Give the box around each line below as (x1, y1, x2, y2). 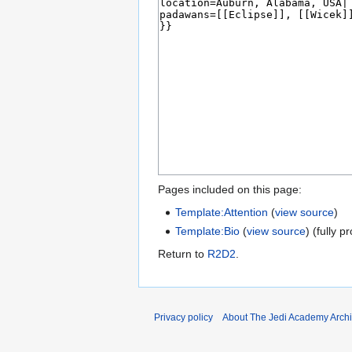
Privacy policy (154, 311, 213, 323)
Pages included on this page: (158, 183, 302, 196)
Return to (158, 247, 207, 260)
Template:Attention (175, 206, 269, 219)
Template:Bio (175, 224, 240, 237)
